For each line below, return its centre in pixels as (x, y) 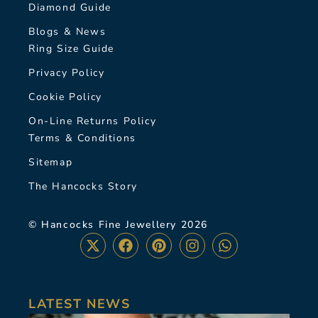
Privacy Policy (67, 73)
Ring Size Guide (71, 49)
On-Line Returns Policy (93, 121)
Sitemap (51, 163)
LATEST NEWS (79, 304)
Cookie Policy (65, 97)
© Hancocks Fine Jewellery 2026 (118, 225)
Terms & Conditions (82, 138)
